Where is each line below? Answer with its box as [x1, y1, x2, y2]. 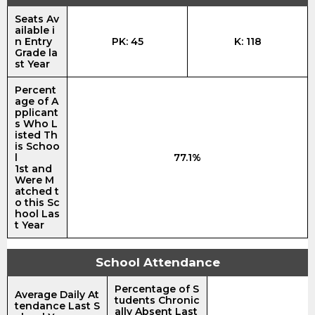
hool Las [15, 207, 60, 220]
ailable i [15, 23, 55, 37]
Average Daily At [15, 288, 99, 301]
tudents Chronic [115, 293, 200, 307]
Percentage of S [115, 282, 199, 295]
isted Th [15, 128, 58, 141]
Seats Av [15, 12, 59, 25]
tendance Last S [15, 299, 100, 312]
